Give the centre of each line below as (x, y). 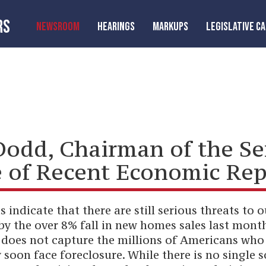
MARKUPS (170, 27)
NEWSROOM (58, 27)
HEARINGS (116, 27)
